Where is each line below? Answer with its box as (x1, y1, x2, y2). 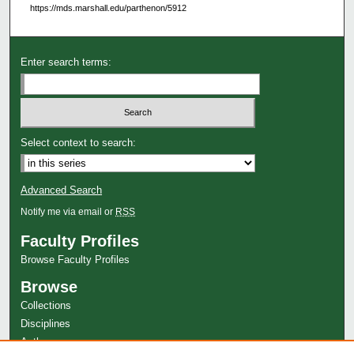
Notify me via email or (21, 206, 116, 218)
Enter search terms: (21, 55, 112, 68)
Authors (21, 336, 57, 348)
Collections (21, 299, 72, 312)
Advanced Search (21, 184, 103, 197)
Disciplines (21, 318, 71, 330)
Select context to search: (21, 137, 137, 149)
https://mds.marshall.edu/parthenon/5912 (29, 2, 186, 13)
